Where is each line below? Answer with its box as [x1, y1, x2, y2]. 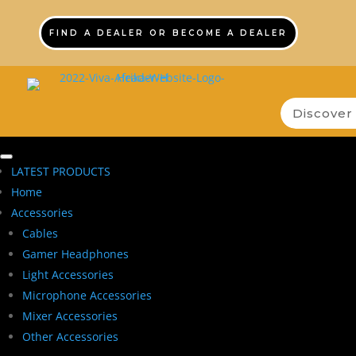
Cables [22, 225, 58, 241]
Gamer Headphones [22, 246, 129, 261]
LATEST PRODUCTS [11, 163, 110, 179]
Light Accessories [22, 266, 114, 282]
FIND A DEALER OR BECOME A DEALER [48, 28, 288, 38]
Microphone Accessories [22, 287, 152, 303]
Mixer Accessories [22, 308, 118, 323]
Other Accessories [22, 328, 118, 344]
